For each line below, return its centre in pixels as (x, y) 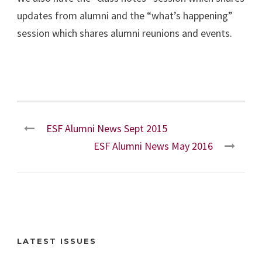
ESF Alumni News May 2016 (153, 146)
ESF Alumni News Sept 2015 (107, 128)
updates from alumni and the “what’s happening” (125, 15)
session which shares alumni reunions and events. (125, 33)
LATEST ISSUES (57, 241)
